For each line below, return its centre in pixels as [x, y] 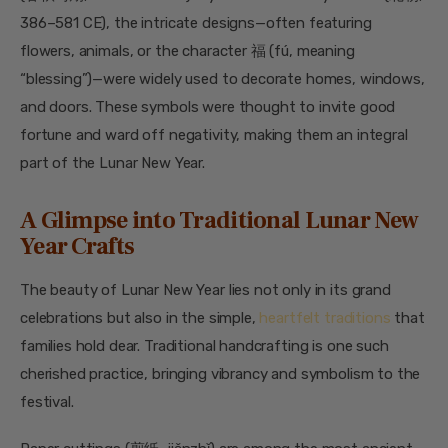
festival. [47, 401]
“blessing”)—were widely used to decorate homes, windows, [222, 78]
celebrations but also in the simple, [140, 317]
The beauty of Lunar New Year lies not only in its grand [205, 289]
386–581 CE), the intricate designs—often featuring [196, 22]
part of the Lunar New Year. [112, 162]
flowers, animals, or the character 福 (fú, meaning [187, 50]
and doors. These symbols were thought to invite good [208, 106]
